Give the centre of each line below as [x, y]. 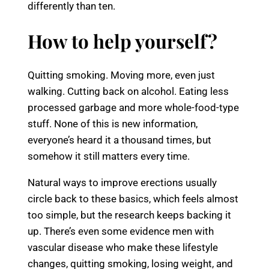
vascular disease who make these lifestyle [123, 248]
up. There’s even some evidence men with [121, 231]
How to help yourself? [122, 41]
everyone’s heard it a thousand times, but [119, 140]
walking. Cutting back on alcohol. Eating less [128, 92]
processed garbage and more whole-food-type [133, 108]
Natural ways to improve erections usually [122, 183]
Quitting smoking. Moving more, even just [121, 75]
